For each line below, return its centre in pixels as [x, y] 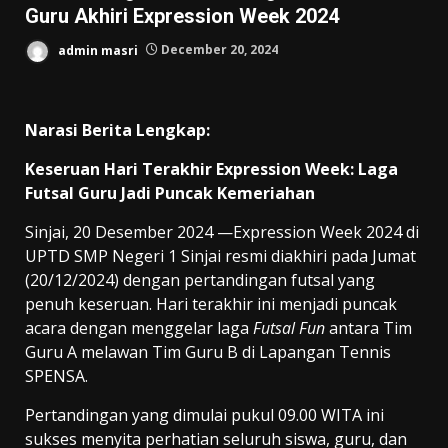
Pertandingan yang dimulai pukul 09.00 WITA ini [204, 414]
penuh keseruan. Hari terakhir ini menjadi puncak [211, 303]
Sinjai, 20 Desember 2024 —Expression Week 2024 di [222, 231]
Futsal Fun [289, 327]
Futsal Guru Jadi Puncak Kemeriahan [170, 192]
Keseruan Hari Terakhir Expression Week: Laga [211, 168]
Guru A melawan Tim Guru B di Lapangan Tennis [208, 351]
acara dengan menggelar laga [139, 327]
